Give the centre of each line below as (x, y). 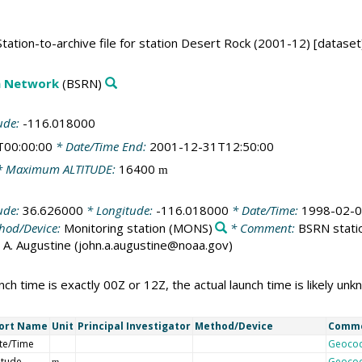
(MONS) (189, 227)
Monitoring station (114, 227)
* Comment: (263, 227)
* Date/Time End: (101, 146)
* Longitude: (119, 210)
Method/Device (234, 326)
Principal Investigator (134, 326)
